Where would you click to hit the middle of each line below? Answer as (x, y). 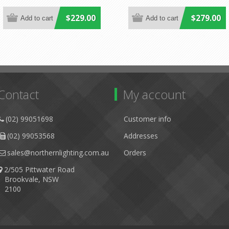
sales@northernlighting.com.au (58, 153)
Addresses (141, 136)
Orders (135, 153)
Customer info (147, 119)
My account (154, 94)
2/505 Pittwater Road (39, 169)
